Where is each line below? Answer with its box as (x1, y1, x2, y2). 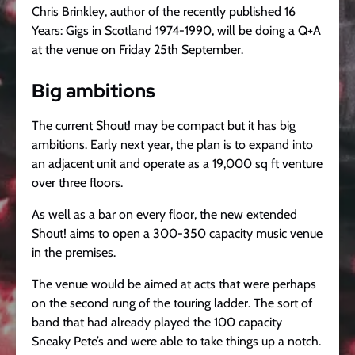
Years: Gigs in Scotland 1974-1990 (32, 23, 212, 38)
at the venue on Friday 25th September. (32, 42, 243, 57)
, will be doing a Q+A (212, 23, 321, 38)
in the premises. (32, 245, 116, 260)
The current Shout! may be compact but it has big (32, 118, 296, 133)
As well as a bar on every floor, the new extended (32, 207, 297, 222)
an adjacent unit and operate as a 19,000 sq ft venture (32, 156, 323, 171)
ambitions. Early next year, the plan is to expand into (32, 137, 313, 152)
